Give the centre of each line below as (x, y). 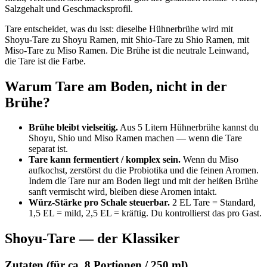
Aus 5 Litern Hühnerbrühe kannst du (188, 128)
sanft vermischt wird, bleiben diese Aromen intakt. (123, 192)
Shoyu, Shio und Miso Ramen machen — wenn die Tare (135, 138)
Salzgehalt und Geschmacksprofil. (69, 8)
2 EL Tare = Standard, (213, 203)
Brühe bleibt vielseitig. (73, 128)
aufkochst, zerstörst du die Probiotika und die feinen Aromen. (144, 170)
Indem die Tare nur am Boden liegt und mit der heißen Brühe (143, 181)
